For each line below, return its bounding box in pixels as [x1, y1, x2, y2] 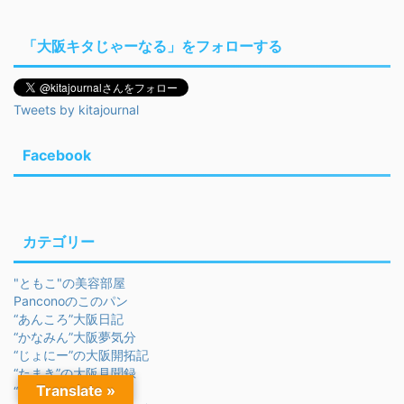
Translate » [36, 381, 115, 399]
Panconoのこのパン [14, 292, 128, 308]
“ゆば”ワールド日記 [14, 382, 124, 399]
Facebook [23, 145, 91, 164]
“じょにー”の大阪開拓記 [14, 346, 149, 363]
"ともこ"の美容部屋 [14, 274, 125, 290]
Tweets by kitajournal [14, 101, 139, 117]
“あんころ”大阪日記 [14, 310, 124, 326]
